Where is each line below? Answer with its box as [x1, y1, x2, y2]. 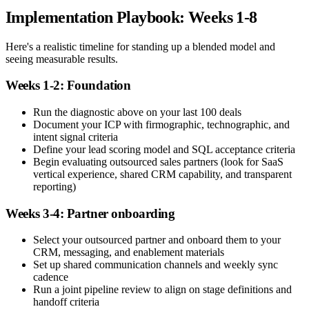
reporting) [33, 181, 76, 193]
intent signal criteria [33, 131, 118, 143]
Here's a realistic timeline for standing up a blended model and [6, 40, 275, 52]
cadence [33, 271, 68, 283]
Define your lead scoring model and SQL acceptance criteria [33, 143, 295, 156]
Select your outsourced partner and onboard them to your [33, 234, 281, 246]
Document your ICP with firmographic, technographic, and [33, 119, 290, 131]
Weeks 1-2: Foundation [6, 78, 131, 93]
